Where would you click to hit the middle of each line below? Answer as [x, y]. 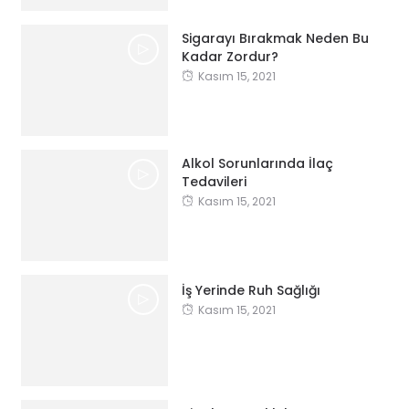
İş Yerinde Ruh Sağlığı [251, 290]
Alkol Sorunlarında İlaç [257, 163]
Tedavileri [214, 181]
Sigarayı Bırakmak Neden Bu [275, 38]
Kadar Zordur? [230, 56]
